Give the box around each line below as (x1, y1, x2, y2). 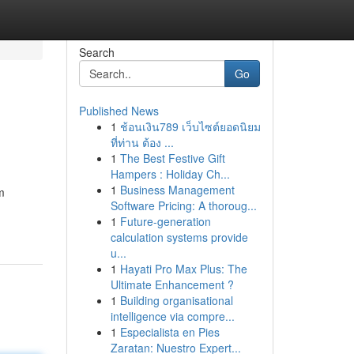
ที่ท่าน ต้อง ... (110, 134, 174, 150)
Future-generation (119, 213, 211, 229)
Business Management (119, 182, 235, 198)
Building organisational (119, 292, 233, 308)
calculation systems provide (110, 229, 248, 245)
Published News (78, 103, 159, 119)
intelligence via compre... (110, 308, 235, 324)
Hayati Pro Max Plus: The (119, 261, 247, 277)
